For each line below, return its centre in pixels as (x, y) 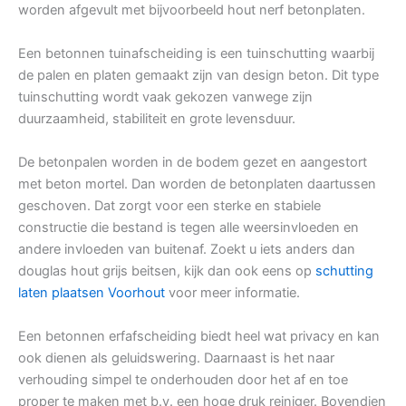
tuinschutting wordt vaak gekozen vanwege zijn (165, 97)
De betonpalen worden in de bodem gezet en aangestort (193, 163)
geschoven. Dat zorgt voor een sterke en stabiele (169, 206)
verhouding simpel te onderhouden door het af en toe (183, 380)
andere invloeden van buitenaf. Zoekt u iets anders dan (187, 250)
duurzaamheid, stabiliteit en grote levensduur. (157, 119)
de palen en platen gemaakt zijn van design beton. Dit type (198, 76)
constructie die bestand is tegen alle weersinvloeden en (188, 228)
